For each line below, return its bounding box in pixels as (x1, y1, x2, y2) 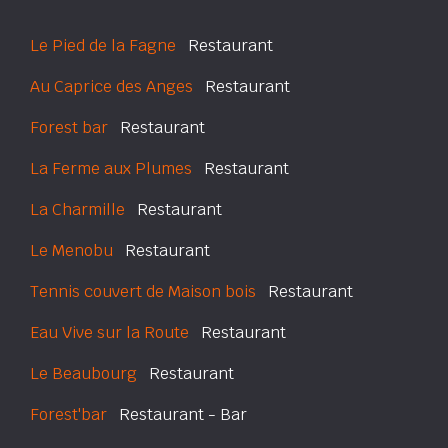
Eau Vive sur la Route (30, 322, 189, 343)
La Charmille (30, 199, 125, 220)
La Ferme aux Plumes (30, 158, 192, 179)
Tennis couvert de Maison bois (30, 281, 256, 302)
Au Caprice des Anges (30, 76, 193, 97)
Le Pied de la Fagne (30, 35, 176, 56)
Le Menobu (30, 240, 113, 261)
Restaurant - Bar (107, 404, 247, 425)
